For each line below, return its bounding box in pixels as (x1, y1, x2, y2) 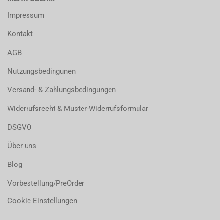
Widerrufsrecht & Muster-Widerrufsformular (7, 104, 148, 113)
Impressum (7, 11, 44, 20)
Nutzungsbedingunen (7, 67, 76, 76)
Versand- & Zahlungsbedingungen (7, 85, 116, 94)
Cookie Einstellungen (7, 196, 77, 205)
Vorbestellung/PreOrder (7, 179, 84, 188)
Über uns (7, 141, 36, 150)
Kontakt (7, 29, 33, 38)
